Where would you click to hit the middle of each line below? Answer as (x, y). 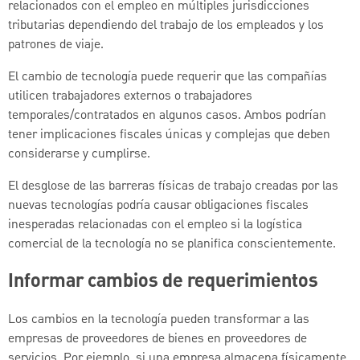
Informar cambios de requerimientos (163, 282)
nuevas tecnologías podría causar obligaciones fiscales (158, 206)
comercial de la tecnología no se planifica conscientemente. (172, 245)
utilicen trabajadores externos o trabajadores (130, 97)
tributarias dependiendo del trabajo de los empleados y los (166, 26)
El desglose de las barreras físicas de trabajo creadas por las (173, 187)
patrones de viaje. (56, 45)
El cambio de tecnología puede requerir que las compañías (168, 78)
